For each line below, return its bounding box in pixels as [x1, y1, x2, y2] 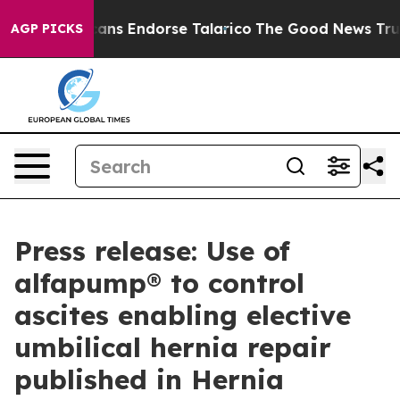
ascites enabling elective [14, 298, 351, 332]
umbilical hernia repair [14, 330, 331, 364]
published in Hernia [14, 362, 284, 396]
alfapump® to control [14, 266, 304, 300]
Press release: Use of [14, 234, 290, 268]
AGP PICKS [11, 21, 83, 37]
